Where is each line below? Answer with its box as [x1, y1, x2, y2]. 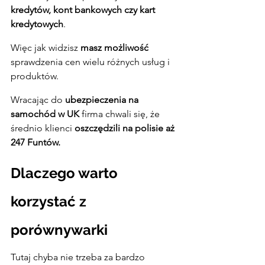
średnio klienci [11, 122, 75, 134]
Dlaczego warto [11, 164, 121, 182]
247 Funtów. [11, 136, 60, 148]
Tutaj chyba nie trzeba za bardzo [11, 251, 147, 263]
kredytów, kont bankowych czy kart [11, 4, 157, 15]
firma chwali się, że [79, 108, 162, 119]
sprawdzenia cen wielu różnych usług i [11, 56, 172, 67]
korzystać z [11, 192, 90, 210]
